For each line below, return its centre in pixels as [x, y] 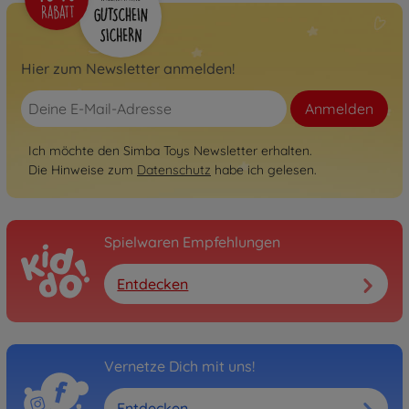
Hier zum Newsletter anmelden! [128, 69]
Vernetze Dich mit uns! [179, 367]
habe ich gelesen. [264, 170]
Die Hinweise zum [83, 170]
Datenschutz [174, 170]
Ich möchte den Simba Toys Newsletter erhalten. [170, 151]
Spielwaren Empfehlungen [192, 242]
